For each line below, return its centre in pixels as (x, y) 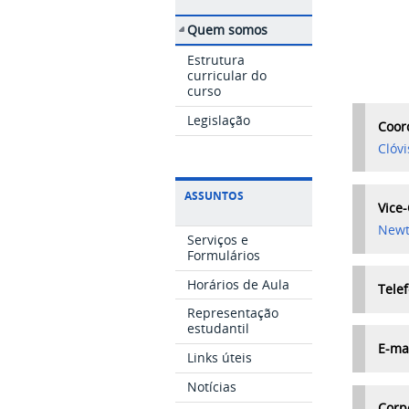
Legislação (219, 121)
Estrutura (216, 60)
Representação (233, 313)
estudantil (219, 329)
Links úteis (220, 357)
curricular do (227, 76)
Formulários (224, 255)
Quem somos (228, 29)
